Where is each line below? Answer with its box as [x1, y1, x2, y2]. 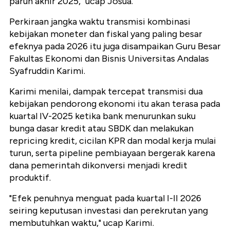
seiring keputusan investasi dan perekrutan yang [9, 205, 208, 217]
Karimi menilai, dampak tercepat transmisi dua [9, 86, 203, 98]
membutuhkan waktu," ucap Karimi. [9, 217, 154, 229]
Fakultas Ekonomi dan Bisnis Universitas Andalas [9, 53, 209, 65]
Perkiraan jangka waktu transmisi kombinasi [9, 16, 190, 28]
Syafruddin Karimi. [9, 65, 85, 77]
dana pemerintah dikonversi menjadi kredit [9, 160, 187, 171]
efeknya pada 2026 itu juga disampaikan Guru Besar [9, 41, 221, 52]
